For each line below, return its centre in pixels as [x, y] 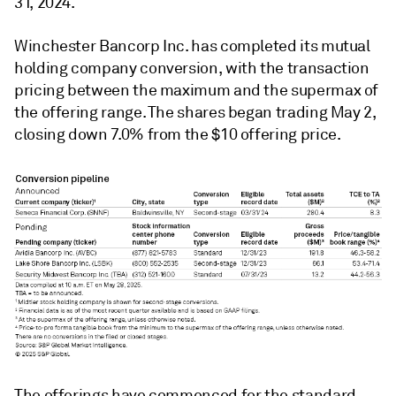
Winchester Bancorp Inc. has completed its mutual [192, 46]
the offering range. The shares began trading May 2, [195, 113]
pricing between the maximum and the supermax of [197, 91]
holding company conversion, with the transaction [192, 69]
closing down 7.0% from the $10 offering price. [178, 135]
